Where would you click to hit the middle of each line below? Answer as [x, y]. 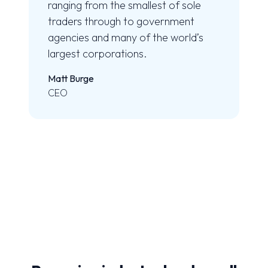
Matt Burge [71, 79]
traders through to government [121, 22]
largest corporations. [98, 54]
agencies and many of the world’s [126, 38]
